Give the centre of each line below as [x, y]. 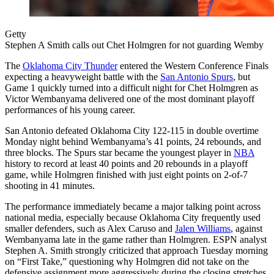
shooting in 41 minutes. [50, 186]
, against [246, 229]
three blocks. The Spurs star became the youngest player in [119, 153]
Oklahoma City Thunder [70, 66]
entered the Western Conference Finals [193, 66]
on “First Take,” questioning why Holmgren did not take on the [127, 262]
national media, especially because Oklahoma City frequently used [133, 218]
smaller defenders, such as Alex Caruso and [90, 229]
